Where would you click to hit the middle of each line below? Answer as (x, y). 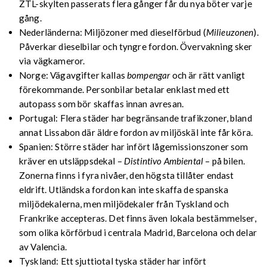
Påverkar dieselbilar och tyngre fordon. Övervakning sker (136, 46)
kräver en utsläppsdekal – (72, 161)
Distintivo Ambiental (164, 161)
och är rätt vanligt (209, 75)
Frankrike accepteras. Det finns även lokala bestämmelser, (138, 218)
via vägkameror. (52, 60)
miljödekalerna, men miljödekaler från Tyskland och (124, 204)
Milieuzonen (230, 32)
